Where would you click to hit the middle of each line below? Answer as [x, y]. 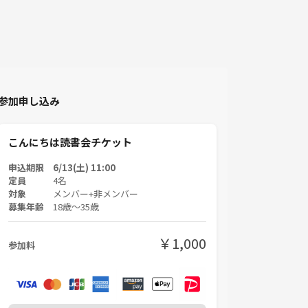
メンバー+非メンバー [96, 194]
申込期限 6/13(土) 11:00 [62, 168]
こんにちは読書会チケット [70, 142]
